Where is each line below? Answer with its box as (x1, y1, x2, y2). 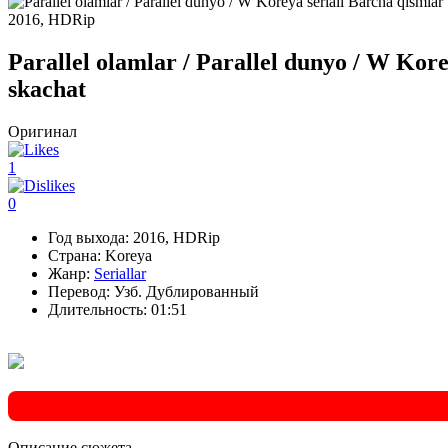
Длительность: (48, 300, 147, 318)
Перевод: (48, 282, 110, 300)
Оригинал (8, 122, 77, 140)
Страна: (48, 246, 101, 264)
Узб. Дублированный (110, 282, 259, 300)
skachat (8, 75, 86, 102)
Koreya (101, 246, 152, 264)
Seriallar (94, 264, 146, 282)
